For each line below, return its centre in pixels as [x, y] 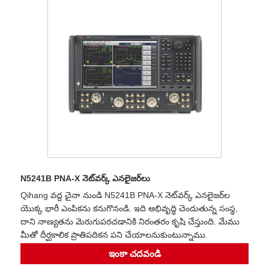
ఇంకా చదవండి [134, 254]
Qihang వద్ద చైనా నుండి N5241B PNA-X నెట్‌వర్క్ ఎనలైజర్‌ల [125, 195]
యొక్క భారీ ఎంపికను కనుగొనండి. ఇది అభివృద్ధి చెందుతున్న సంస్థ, [129, 208]
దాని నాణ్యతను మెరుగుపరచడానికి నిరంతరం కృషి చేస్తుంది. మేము [130, 221]
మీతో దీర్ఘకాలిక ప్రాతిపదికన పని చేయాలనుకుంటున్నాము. [114, 234]
